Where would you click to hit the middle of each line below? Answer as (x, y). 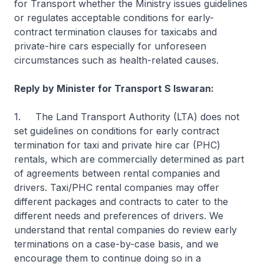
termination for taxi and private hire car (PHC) (117, 145)
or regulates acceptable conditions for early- (114, 18)
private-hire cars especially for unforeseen (110, 46)
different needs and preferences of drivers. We (119, 216)
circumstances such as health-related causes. (116, 60)
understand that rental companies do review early (126, 230)
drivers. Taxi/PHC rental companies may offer (117, 187)
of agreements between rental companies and (117, 173)
